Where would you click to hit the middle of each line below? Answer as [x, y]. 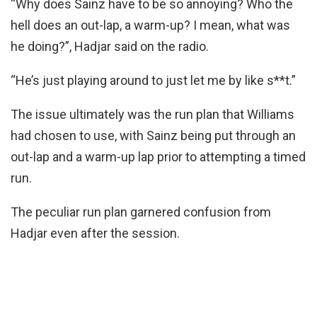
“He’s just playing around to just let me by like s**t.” [153, 80]
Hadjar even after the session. [95, 233]
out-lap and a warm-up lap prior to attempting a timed [158, 157]
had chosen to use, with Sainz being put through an [153, 136]
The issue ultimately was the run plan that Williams [152, 114]
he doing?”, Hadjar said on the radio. [110, 46]
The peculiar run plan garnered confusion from [141, 212]
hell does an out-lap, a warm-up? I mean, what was [150, 25]
